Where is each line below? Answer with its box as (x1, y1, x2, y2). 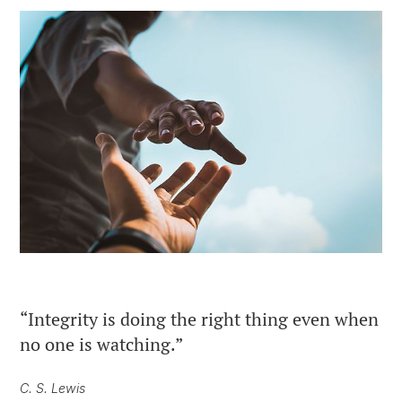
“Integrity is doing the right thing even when (20, 306, 379, 331)
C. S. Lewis (20, 380, 85, 396)
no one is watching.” (20, 331, 183, 356)
